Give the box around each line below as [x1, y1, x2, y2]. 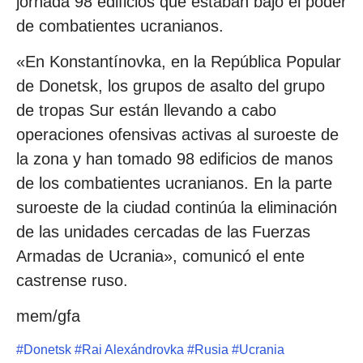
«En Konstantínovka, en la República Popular [16, 52, 341, 70]
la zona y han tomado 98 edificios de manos [16, 149, 333, 168]
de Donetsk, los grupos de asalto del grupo [16, 76, 325, 95]
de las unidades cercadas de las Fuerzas [16, 222, 310, 241]
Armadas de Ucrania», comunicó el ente [16, 246, 305, 265]
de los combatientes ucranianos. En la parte [16, 173, 332, 192]
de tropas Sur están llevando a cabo [16, 100, 276, 119]
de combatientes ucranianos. [16, 16, 224, 35]
